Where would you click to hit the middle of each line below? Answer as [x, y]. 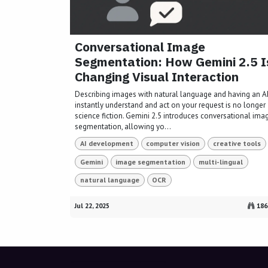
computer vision [173, 144]
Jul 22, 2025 [92, 206]
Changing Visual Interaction [157, 77]
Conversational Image [140, 47]
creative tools [237, 144]
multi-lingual [220, 162]
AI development [106, 144]
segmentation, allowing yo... [123, 127]
